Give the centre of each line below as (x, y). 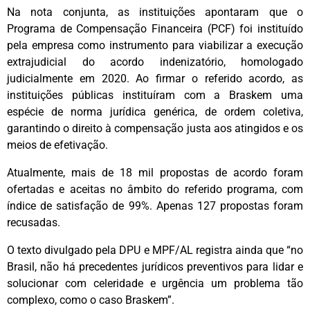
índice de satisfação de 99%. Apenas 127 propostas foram (155, 206)
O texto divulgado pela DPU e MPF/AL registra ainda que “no (155, 250)
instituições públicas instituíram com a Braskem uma (155, 95)
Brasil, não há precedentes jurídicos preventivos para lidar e (155, 266)
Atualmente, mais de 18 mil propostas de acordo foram (155, 172)
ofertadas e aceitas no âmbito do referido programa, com (155, 189)
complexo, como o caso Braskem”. (91, 300)
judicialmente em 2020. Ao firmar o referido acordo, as (155, 78)
